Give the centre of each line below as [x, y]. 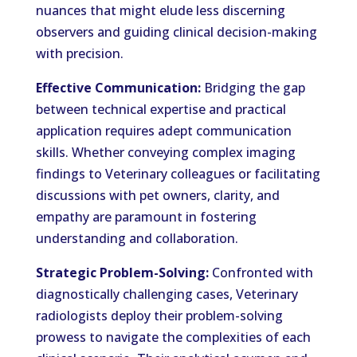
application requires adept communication [163, 131]
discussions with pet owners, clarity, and [157, 195]
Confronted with [261, 273]
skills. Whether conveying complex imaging [165, 152]
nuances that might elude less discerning [160, 10]
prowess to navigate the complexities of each [173, 337]
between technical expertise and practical [161, 109]
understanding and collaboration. [137, 238]
